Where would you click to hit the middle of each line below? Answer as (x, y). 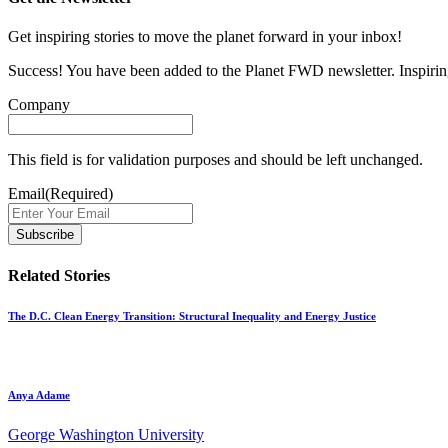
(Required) (79, 194)
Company (39, 105)
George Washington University (106, 435)
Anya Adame (39, 395)
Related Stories (59, 275)
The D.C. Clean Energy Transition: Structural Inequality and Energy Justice (192, 315)
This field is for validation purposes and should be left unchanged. (215, 160)
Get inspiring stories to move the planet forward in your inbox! (205, 37)
